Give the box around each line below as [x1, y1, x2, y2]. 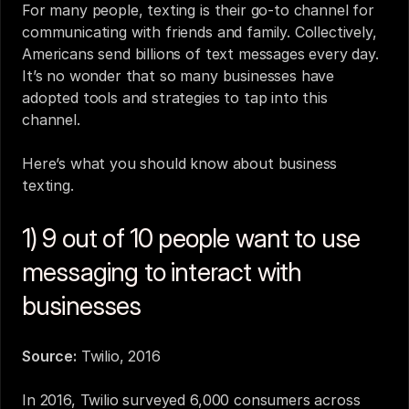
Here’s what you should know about [22, 154, 278, 173]
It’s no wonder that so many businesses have [22, 67, 335, 85]
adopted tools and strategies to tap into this [22, 89, 328, 107]
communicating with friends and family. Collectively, [22, 23, 377, 41]
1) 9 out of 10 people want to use [22, 223, 361, 254]
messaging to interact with [22, 257, 302, 288]
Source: [22, 347, 77, 365]
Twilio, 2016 [80, 347, 161, 365]
